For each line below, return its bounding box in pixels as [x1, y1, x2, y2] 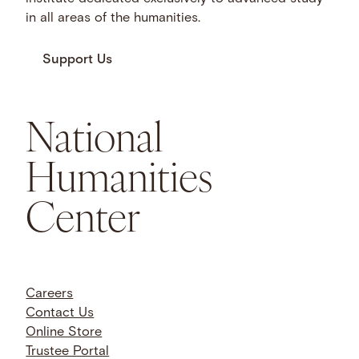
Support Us [42, 53, 113, 67]
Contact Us [26, 306, 95, 320]
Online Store [26, 325, 103, 339]
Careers [26, 287, 74, 301]
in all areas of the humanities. [26, 12, 201, 26]
